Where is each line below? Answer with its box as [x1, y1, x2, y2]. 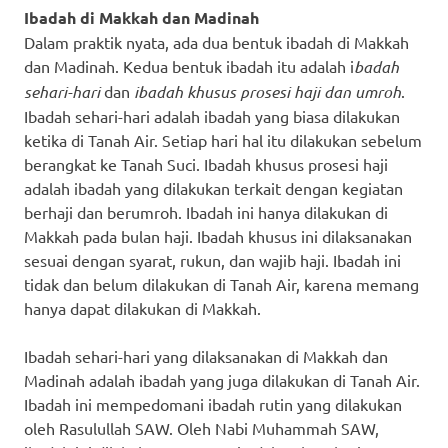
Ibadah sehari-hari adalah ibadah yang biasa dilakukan [24, 105, 400, 126]
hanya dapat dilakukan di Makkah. [24, 297, 261, 318]
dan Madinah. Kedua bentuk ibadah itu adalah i [24, 55, 354, 76]
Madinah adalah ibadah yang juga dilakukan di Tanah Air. [24, 369, 420, 390]
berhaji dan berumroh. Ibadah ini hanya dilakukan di [24, 201, 388, 222]
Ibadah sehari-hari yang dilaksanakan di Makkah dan [24, 345, 388, 366]
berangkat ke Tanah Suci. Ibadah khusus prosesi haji [24, 153, 388, 174]
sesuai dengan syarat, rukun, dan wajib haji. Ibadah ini [24, 249, 401, 270]
